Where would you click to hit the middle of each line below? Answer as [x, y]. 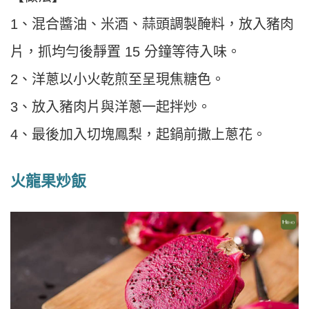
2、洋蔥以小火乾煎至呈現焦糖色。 [118, 79]
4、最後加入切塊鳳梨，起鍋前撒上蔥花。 [138, 134]
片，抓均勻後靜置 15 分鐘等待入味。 [126, 51]
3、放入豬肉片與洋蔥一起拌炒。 [111, 107]
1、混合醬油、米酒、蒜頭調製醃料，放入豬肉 [152, 24]
